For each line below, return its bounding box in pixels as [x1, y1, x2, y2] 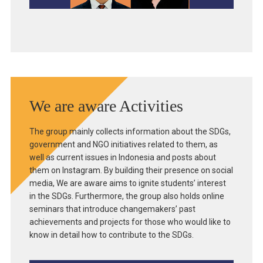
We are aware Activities [29, 96, 183, 115]
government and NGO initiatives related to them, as [29, 139, 218, 149]
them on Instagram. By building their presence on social [29, 165, 233, 175]
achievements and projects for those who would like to [29, 217, 231, 227]
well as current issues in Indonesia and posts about [29, 152, 216, 162]
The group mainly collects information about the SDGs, [29, 126, 231, 136]
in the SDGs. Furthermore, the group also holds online [29, 191, 224, 201]
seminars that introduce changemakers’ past [29, 204, 195, 214]
